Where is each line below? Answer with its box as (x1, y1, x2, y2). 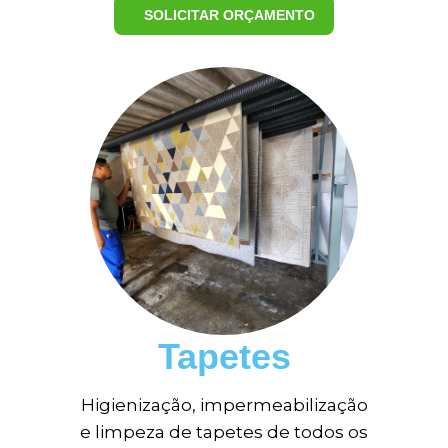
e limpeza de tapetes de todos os (80, 422, 368, 442)
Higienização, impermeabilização (80, 395, 368, 415)
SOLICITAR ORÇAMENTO (143, 6, 315, 23)
